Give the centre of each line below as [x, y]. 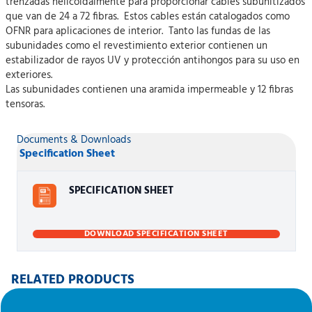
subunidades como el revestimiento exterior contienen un [136, 46]
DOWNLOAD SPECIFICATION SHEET [156, 234]
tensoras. [25, 104]
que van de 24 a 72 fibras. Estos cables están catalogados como [148, 17]
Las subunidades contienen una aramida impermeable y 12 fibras [149, 90]
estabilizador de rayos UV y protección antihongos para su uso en [153, 61]
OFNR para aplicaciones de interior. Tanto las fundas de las [138, 31]
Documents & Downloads [73, 140]
